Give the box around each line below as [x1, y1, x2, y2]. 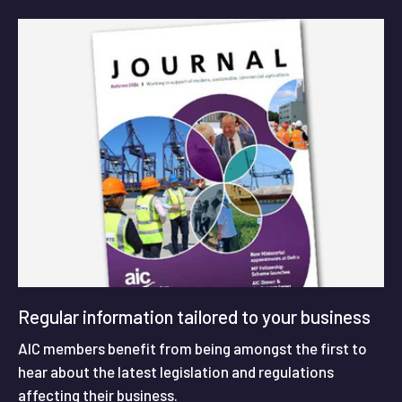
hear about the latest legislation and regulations [18, 362, 334, 380]
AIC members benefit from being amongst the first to [18, 338, 367, 357]
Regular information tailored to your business [18, 304, 371, 328]
